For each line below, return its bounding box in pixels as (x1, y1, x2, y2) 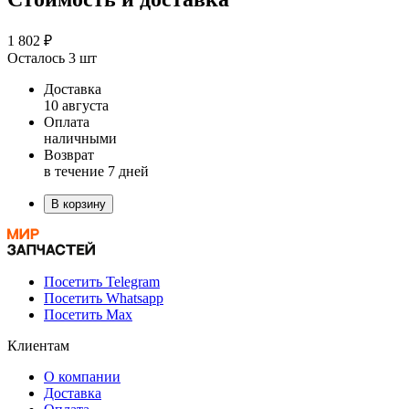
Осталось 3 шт (7, 49, 97, 66)
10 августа (44, 97, 109, 113)
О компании (44, 368, 121, 384)
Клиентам (7, 337, 69, 353)
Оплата (44, 113, 89, 130)
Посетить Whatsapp (44, 289, 163, 306)
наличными (44, 130, 117, 146)
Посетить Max (44, 306, 132, 322)
